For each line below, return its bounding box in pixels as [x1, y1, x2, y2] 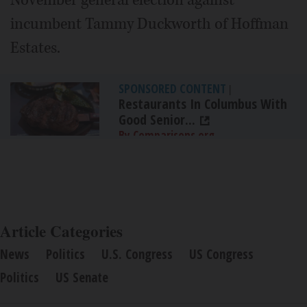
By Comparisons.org [119, 127, 214, 144]
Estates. [10, 38, 60, 59]
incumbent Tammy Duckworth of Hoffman [10, 14, 288, 35]
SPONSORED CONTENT [119, 80, 226, 97]
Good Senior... [119, 110, 195, 130]
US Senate [56, 269, 108, 287]
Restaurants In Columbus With [119, 95, 287, 114]
